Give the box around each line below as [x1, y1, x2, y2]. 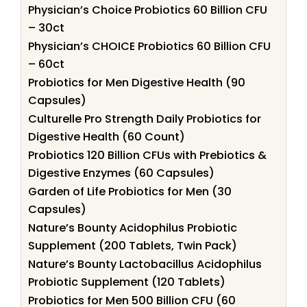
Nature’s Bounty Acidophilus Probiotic [28, 219, 237, 236]
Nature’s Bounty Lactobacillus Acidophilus [28, 256, 262, 272]
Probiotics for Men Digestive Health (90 [28, 74, 245, 90]
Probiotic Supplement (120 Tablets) [28, 273, 225, 290]
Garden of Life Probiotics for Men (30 [28, 183, 232, 199]
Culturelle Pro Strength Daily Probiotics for [28, 110, 261, 127]
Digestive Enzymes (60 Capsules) [28, 164, 214, 181]
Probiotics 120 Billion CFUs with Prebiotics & [28, 147, 267, 163]
